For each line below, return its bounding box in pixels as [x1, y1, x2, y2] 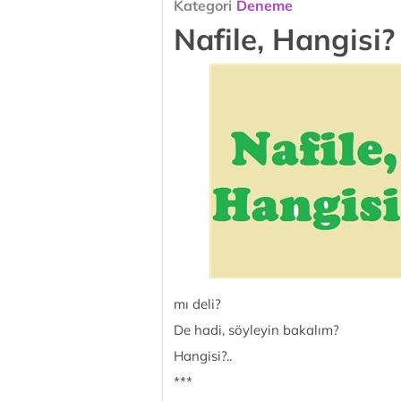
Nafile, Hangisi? [174, 21, 395, 57]
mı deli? [174, 295, 221, 312]
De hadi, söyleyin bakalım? [174, 321, 339, 338]
